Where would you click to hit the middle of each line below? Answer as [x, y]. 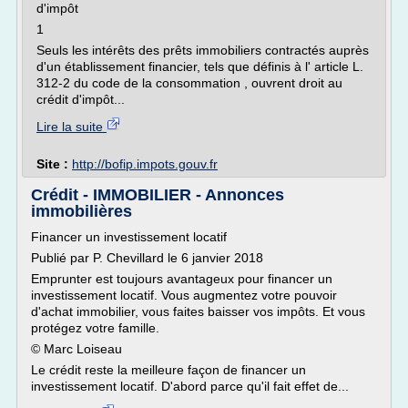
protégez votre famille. [95, 328]
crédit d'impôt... [81, 99]
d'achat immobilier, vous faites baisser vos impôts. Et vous [198, 311]
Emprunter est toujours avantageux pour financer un [182, 279]
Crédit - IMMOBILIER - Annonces [158, 195]
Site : [54, 164]
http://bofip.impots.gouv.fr [145, 164]
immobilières [82, 211]
